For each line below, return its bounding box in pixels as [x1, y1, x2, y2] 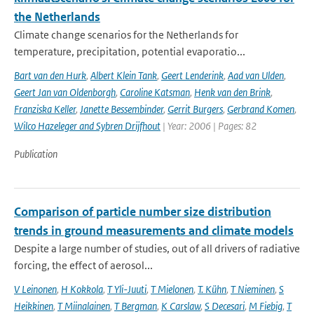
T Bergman [114, 299, 157, 313]
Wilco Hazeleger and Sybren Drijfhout [14, 119, 161, 132]
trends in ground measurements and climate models [14, 223, 294, 238]
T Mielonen [151, 282, 193, 296]
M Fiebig [249, 299, 282, 313]
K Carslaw [161, 299, 200, 313]
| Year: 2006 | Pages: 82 [161, 119, 257, 132]
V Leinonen [14, 282, 57, 296]
